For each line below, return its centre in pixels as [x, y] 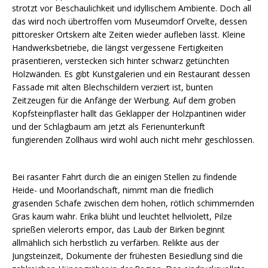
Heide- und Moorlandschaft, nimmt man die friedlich [113, 190]
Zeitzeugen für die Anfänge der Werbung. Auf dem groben [124, 100]
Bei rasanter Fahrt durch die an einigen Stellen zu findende [124, 177]
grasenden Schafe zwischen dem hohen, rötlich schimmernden [133, 203]
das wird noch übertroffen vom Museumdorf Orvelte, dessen [130, 22]
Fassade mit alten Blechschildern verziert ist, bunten [112, 87]
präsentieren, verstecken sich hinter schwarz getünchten [121, 61]
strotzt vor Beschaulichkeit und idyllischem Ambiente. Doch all [132, 8]
